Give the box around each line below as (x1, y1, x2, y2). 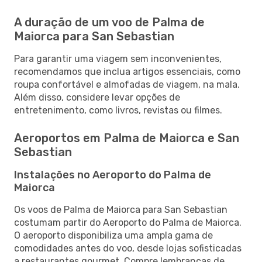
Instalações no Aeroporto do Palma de (14, 168, 211, 181)
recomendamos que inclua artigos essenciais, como (14, 65, 240, 77)
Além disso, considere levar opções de (14, 91, 180, 103)
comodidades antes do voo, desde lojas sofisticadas (14, 242, 242, 254)
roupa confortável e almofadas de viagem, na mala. (14, 78, 240, 90)
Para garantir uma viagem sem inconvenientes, (14, 53, 222, 64)
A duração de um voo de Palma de (14, 15, 205, 29)
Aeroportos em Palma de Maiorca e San (14, 130, 239, 145)
